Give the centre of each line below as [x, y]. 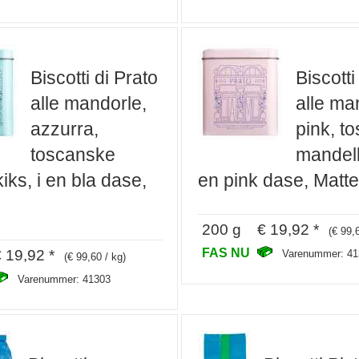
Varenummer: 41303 [64, 279]
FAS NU [228, 252]
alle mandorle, [88, 104]
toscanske [73, 155]
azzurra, [64, 129]
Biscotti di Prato [94, 78]
